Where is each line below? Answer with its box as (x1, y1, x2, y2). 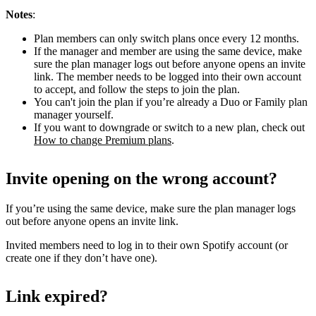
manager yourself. (34, 109, 114, 121)
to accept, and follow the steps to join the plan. (34, 83, 240, 96)
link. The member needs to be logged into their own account (34, 71, 301, 83)
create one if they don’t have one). (6, 252, 157, 265)
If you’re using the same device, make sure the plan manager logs (6, 202, 296, 215)
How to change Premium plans (34, 134, 171, 147)
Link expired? (6, 287, 108, 306)
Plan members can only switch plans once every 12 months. (34, 32, 299, 45)
